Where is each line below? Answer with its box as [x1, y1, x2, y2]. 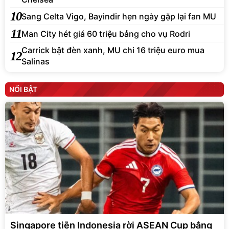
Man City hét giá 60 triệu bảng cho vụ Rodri [21, 28, 190, 39]
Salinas [21, 56, 50, 67]
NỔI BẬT [9, 85, 37, 94]
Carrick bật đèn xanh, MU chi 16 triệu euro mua [21, 45, 204, 56]
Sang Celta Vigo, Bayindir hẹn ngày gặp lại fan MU [21, 11, 216, 21]
